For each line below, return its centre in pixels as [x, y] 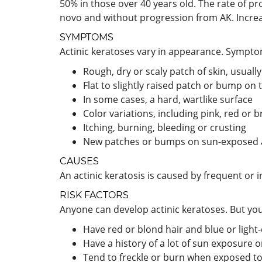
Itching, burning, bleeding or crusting [165, 127]
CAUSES [79, 161]
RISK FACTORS [94, 195]
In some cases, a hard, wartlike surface [168, 99]
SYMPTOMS [87, 37]
